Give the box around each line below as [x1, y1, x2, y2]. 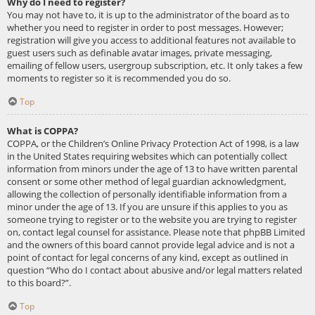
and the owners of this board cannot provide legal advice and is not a [7, 238, 295, 252]
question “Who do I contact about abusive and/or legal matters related [7, 264, 302, 277]
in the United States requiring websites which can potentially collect [7, 150, 288, 163]
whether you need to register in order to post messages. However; [7, 21, 283, 34]
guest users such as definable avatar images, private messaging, [7, 46, 272, 60]
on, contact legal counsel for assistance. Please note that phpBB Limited [7, 226, 305, 239]
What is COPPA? [7, 124, 78, 138]
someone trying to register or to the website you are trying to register [7, 213, 297, 226]
